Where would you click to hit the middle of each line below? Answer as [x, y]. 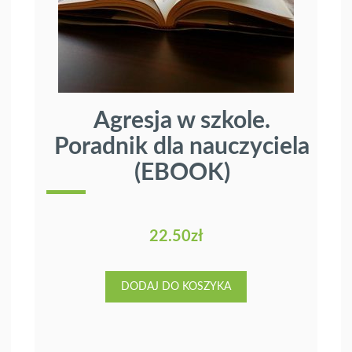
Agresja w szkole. [182, 121]
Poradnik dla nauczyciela [182, 147]
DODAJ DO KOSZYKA [176, 287]
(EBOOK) [182, 173]
